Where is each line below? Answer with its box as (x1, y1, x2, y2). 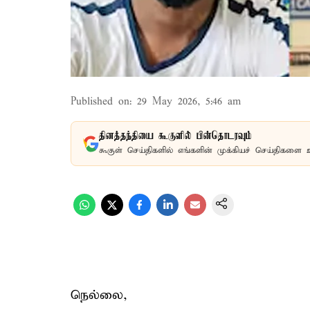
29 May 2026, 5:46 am (137, 95, 241, 108)
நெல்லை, (71, 287, 127, 303)
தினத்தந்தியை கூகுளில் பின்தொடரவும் (99, 130, 252, 143)
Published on (71, 95, 129, 108)
